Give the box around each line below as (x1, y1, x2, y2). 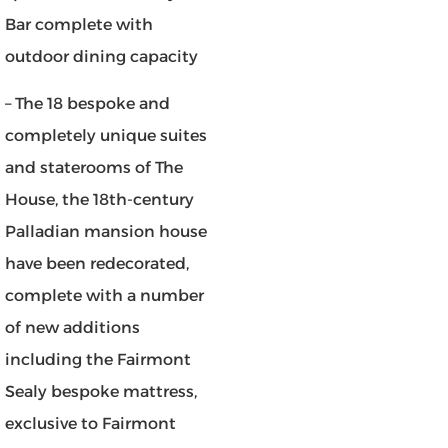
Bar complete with (5, 15, 153, 35)
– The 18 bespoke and (5, 93, 170, 113)
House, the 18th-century (5, 189, 194, 209)
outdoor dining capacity (5, 47, 198, 67)
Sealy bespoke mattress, (5, 381, 197, 401)
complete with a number (5, 285, 204, 305)
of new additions (5, 317, 140, 337)
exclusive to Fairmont (5, 413, 176, 433)
